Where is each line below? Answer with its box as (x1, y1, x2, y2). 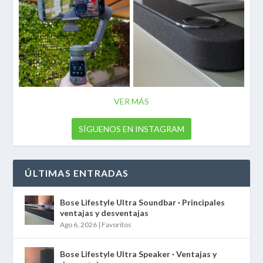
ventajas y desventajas (60, 207, 149, 218)
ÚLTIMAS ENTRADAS (25, 167, 129, 178)
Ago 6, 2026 (60, 220, 97, 229)
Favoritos (102, 220, 132, 229)
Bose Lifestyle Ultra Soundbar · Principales (60, 197, 225, 207)
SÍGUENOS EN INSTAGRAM (79, 123, 184, 134)
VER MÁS (114, 96, 149, 106)
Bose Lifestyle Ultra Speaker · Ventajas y (60, 248, 217, 259)
